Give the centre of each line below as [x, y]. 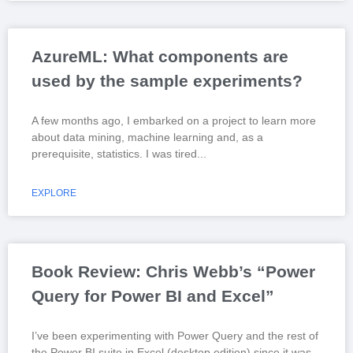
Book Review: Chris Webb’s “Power [173, 271]
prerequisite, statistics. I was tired [114, 153]
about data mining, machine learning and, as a [147, 137]
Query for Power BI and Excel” [153, 295]
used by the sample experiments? [167, 80]
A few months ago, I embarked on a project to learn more [174, 120]
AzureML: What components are [160, 56]
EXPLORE [54, 193]
